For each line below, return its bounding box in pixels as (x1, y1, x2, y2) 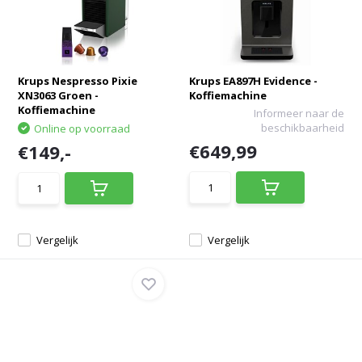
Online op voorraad (34, 121, 131, 136)
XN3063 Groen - (18, 88, 99, 103)
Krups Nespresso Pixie (18, 74, 138, 88)
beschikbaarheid (260, 120, 344, 135)
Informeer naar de (253, 106, 344, 120)
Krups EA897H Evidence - (189, 74, 318, 88)
